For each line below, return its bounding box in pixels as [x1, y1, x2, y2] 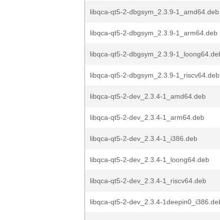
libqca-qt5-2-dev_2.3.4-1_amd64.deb [90, 92, 206, 100]
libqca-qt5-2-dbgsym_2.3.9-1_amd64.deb [90, 8, 219, 16]
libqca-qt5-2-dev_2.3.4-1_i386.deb [90, 135, 197, 142]
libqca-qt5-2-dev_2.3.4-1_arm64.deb [90, 113, 204, 121]
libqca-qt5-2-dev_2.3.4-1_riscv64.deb [90, 177, 206, 185]
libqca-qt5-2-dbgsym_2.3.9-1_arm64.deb [90, 29, 218, 37]
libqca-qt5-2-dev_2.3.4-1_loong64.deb [90, 156, 209, 164]
